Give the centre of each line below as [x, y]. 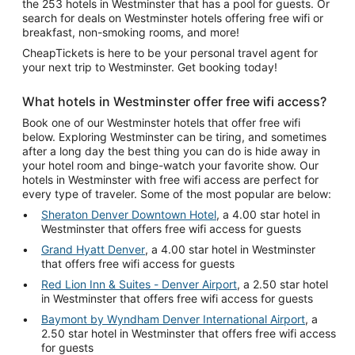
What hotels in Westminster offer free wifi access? [174, 101]
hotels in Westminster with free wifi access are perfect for [170, 179]
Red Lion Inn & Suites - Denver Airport [139, 284]
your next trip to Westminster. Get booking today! [150, 67]
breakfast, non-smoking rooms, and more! [131, 32]
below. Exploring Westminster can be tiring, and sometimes [174, 136]
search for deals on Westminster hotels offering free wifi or [173, 17]
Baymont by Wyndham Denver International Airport [173, 319]
